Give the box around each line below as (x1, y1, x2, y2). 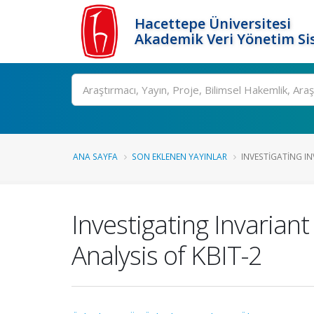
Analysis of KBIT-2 (71, 238, 262, 273)
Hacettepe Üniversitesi (135, 14, 291, 33)
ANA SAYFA (73, 151, 118, 162)
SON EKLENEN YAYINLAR (132, 151, 227, 162)
